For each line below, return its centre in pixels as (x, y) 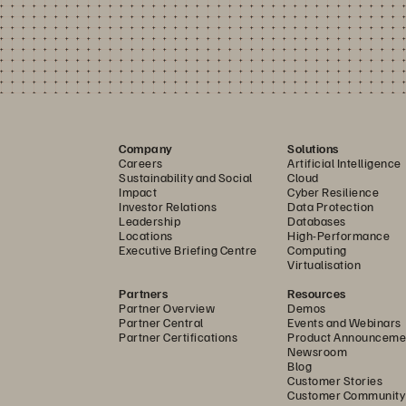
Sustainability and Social (186, 178)
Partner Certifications (178, 337)
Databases (317, 221)
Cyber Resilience (333, 192)
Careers (141, 163)
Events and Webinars (344, 323)
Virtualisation (324, 265)
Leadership (150, 221)
